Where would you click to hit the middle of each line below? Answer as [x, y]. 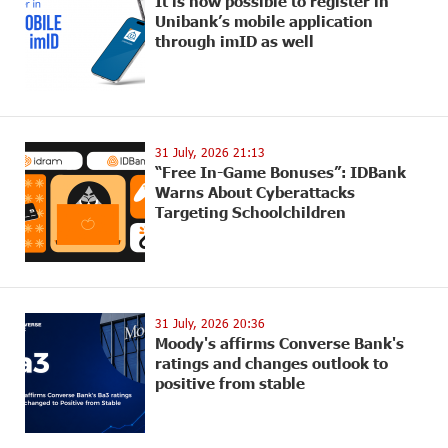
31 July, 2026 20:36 [210, 323]
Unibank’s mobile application [264, 21]
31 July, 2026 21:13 [210, 152]
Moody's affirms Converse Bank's [279, 343]
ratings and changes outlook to [271, 363]
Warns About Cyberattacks [255, 192]
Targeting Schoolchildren [250, 212]
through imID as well [234, 41]
